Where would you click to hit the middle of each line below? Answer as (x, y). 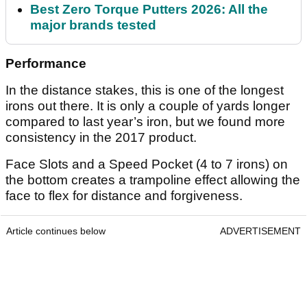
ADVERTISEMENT (260, 231)
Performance (46, 64)
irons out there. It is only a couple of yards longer (148, 106)
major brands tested (93, 25)
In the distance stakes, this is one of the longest (145, 90)
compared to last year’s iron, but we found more (145, 122)
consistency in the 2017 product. (101, 138)
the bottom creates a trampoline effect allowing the (153, 180)
